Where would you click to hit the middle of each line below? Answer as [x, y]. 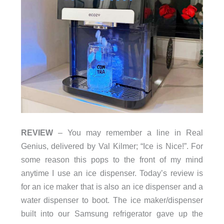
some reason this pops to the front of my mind [112, 159]
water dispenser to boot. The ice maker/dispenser [112, 200]
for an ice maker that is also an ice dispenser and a [112, 186]
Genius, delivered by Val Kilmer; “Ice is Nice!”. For [112, 146]
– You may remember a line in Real [128, 132]
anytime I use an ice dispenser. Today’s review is [112, 173]
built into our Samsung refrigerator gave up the [112, 213]
